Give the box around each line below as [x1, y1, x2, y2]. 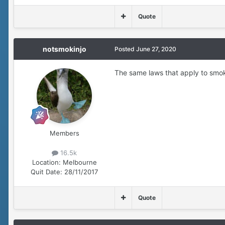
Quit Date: [31, 167, 62, 176]
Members [49, 129, 79, 137]
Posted [115, 45, 136, 53]
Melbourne [62, 158, 97, 166]
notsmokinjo [42, 44, 86, 53]
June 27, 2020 [136, 45, 176, 53]
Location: [32, 158, 61, 166]
